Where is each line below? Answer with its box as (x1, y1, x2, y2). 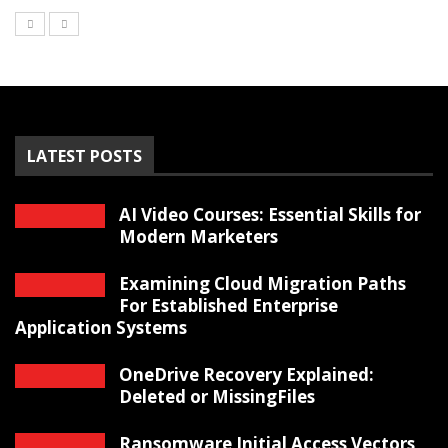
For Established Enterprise (119, 293, 338, 317)
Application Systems (15, 315, 187, 339)
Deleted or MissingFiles (119, 384, 315, 408)
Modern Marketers (119, 224, 278, 248)
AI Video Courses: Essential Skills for (119, 202, 421, 226)
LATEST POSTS (27, 144, 142, 167)
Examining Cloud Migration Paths (119, 271, 406, 295)
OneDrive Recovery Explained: (119, 362, 374, 386)
